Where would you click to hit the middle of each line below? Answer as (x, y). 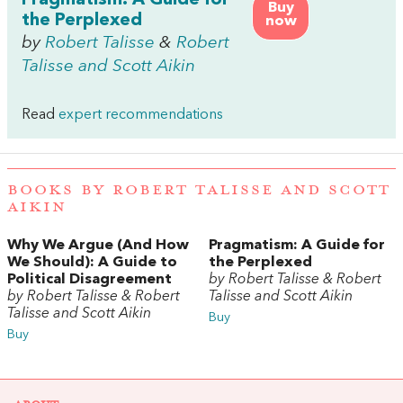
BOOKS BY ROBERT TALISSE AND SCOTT (199, 190)
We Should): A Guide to (92, 263)
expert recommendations (141, 115)
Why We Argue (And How (98, 246)
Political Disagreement (90, 280)
